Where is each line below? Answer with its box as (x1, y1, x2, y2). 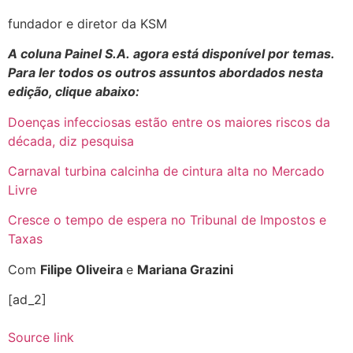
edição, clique (8, 84, 95, 100)
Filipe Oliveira (40, 261, 126, 277)
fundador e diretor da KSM (8, 15, 171, 32)
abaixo (95, 84, 136, 100)
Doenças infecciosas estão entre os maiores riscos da (8, 113, 330, 130)
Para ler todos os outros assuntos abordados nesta (8, 65, 323, 81)
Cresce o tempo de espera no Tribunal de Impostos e (8, 212, 326, 229)
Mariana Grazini (137, 261, 233, 277)
